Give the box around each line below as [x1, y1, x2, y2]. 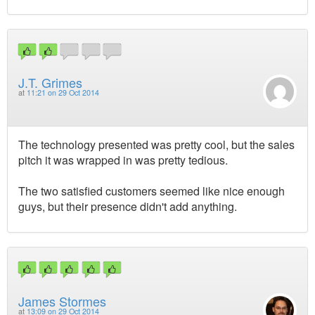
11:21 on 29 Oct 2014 [27, 87, 99, 98]
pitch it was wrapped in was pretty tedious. [18, 152, 228, 169]
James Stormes [18, 291, 106, 310]
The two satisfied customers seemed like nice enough [18, 183, 285, 200]
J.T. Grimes [18, 73, 82, 92]
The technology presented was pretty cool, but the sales [18, 136, 295, 153]
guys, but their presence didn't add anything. [18, 198, 237, 215]
